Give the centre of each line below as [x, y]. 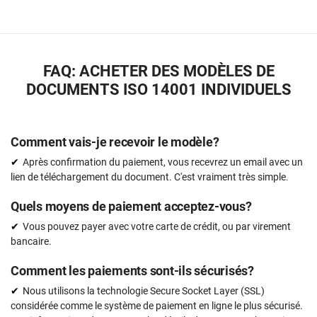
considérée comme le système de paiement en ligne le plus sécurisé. [157, 305]
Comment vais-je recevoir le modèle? [115, 142]
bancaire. [31, 241]
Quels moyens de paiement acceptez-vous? [131, 206]
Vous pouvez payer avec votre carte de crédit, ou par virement [157, 226]
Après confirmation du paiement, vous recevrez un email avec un [163, 162]
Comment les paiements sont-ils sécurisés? [132, 270]
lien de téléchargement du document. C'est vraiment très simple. [150, 177]
